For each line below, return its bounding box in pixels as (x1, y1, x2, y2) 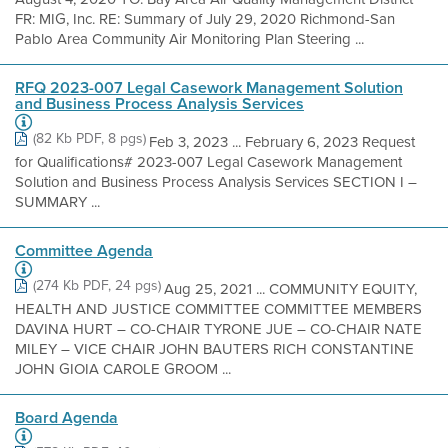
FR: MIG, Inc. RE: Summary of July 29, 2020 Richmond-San (15, 8, 395, 30)
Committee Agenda (15, 239, 153, 262)
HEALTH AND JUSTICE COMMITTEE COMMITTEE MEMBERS (15, 298, 422, 320)
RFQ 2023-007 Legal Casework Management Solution (15, 76, 403, 99)
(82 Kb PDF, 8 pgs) (33, 128, 146, 149)
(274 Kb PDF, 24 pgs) (33, 275, 161, 296)
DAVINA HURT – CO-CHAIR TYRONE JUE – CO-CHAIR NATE (15, 318, 422, 340)
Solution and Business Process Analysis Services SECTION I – (15, 171, 417, 193)
